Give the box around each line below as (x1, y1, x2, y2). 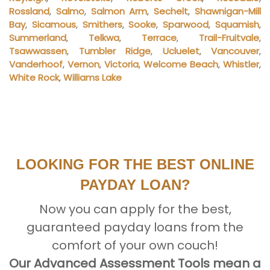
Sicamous (31, 17, 76, 31)
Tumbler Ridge (78, 44, 151, 57)
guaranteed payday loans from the (27, 218, 243, 236)
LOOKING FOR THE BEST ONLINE (16, 155, 254, 172)
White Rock (9, 71, 59, 84)
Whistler (223, 57, 259, 71)
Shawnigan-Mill (195, 4, 262, 17)
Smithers (82, 17, 122, 31)
